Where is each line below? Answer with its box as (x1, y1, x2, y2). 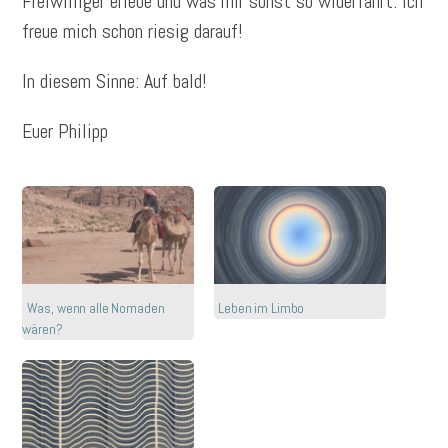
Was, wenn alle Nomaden (26, 299, 165, 318)
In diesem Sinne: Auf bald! (22, 68, 208, 95)
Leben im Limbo (218, 299, 305, 318)
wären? (22, 320, 63, 339)
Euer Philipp (22, 118, 109, 145)
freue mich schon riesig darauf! (22, 18, 244, 45)
